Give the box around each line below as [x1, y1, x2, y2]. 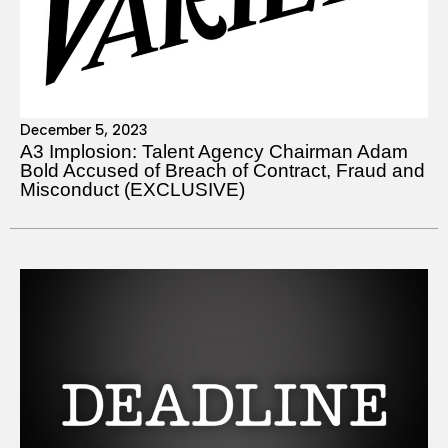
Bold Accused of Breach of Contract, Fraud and [20, 159, 425, 181]
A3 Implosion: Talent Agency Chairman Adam [20, 140, 408, 162]
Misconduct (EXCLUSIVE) [20, 178, 245, 200]
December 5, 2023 [20, 120, 148, 139]
